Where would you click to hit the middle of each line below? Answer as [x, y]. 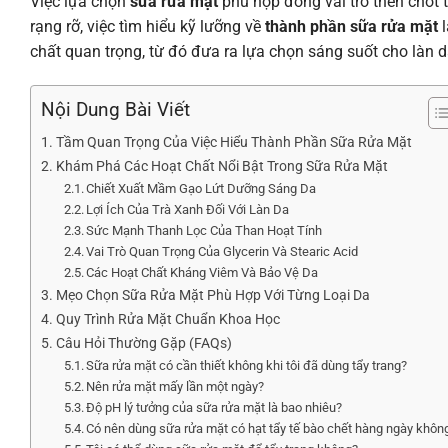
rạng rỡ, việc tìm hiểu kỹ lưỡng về [147, 26]
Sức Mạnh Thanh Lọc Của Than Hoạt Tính [204, 230]
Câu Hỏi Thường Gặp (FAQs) [143, 343]
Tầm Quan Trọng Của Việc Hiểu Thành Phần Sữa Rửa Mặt [233, 142]
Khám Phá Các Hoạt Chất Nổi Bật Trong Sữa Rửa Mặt [221, 166]
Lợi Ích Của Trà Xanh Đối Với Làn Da [188, 209]
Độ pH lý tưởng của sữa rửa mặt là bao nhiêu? [214, 407]
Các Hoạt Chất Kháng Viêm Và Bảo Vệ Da [202, 272]
